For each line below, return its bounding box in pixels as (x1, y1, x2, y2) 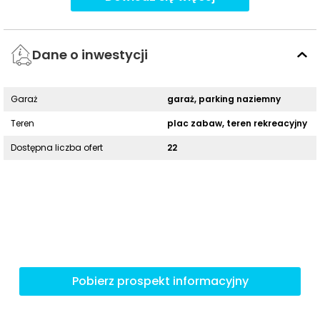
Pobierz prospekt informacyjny (71, 273, 249, 290)
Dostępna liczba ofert (11, 141, 103, 154)
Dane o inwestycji (32, 46, 148, 64)
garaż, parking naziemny (167, 92, 281, 105)
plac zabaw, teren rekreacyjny (167, 116, 307, 129)
